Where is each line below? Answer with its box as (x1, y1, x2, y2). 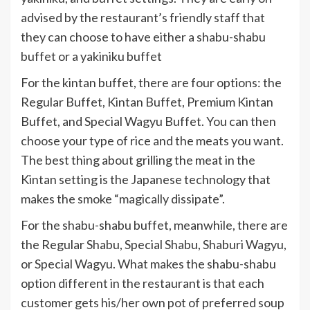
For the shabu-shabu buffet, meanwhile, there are (21, 217, 288, 232)
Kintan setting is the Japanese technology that (21, 172, 271, 187)
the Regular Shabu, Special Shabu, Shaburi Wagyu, (21, 237, 286, 252)
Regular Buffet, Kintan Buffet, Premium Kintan (21, 94, 273, 109)
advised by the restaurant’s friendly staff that (21, 10, 265, 25)
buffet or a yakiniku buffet (21, 48, 162, 64)
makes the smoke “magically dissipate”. (21, 191, 225, 206)
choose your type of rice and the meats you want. (21, 133, 284, 148)
